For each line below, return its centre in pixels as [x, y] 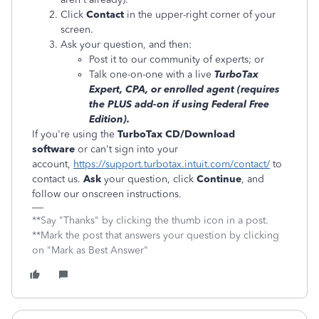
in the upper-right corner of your [200, 15]
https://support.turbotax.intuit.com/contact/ [172, 164]
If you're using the [75, 134]
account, [53, 164]
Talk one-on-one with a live [150, 74]
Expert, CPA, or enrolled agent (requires [184, 89]
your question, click [150, 179]
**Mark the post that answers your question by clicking [156, 235]
